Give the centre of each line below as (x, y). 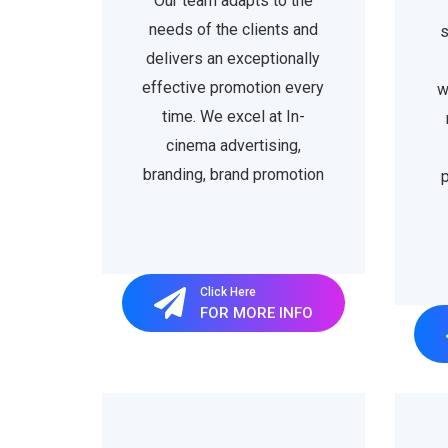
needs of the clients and (233, 29)
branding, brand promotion (233, 174)
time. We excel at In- (233, 116)
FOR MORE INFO (256, 312)
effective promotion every (233, 87)
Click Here (227, 291)
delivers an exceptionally (233, 58)
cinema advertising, (233, 145)
